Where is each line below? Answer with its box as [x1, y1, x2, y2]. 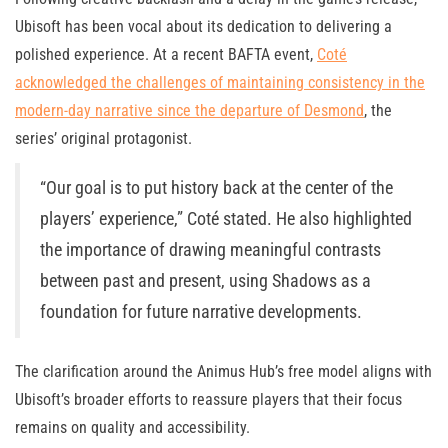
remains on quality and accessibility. [15, 418, 250, 438]
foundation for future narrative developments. [40, 302, 362, 323]
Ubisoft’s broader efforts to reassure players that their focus [15, 390, 402, 410]
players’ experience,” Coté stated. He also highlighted [40, 209, 412, 230]
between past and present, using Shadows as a [40, 271, 371, 292]
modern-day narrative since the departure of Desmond [15, 101, 364, 121]
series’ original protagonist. [15, 129, 192, 149]
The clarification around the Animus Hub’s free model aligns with [15, 362, 432, 382]
